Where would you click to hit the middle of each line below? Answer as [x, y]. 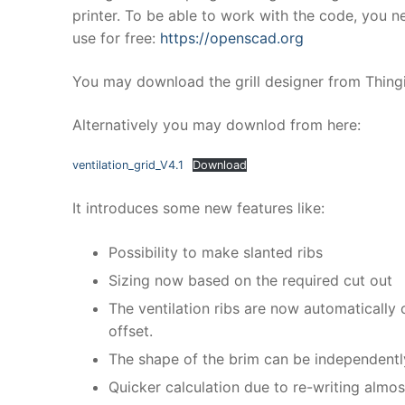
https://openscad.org [232, 38]
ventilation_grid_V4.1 [128, 165]
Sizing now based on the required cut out [250, 281]
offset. [131, 331]
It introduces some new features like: [198, 208]
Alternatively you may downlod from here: [217, 124]
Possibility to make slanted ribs [216, 253]
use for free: [116, 38]
